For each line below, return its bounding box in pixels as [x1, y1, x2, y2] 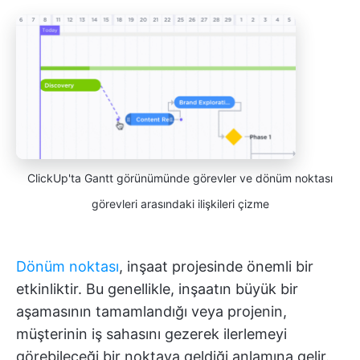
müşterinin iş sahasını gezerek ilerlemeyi [16, 325, 287, 343]
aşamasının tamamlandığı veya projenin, [16, 303, 287, 321]
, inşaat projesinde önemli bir [119, 258, 313, 276]
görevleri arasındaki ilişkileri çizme [91, 197, 269, 211]
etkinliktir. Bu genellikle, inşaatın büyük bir [16, 280, 298, 298]
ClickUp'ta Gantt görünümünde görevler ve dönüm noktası [27, 171, 333, 186]
